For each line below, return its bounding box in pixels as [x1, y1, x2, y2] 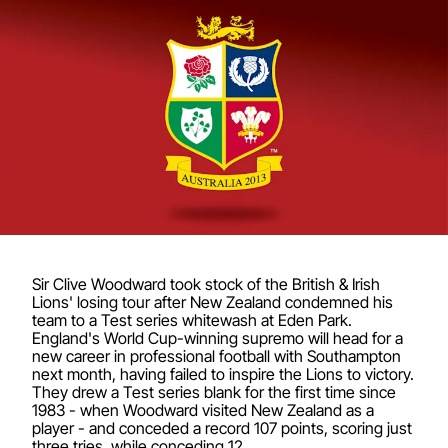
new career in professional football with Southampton [32, 345, 401, 366]
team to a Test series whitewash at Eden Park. [32, 309, 352, 330]
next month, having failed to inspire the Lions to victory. [32, 363, 414, 384]
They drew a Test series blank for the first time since [32, 381, 396, 402]
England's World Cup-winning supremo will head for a [32, 327, 403, 348]
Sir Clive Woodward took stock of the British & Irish [32, 273, 380, 294]
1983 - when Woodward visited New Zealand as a [32, 399, 374, 420]
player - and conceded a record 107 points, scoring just [32, 417, 412, 438]
